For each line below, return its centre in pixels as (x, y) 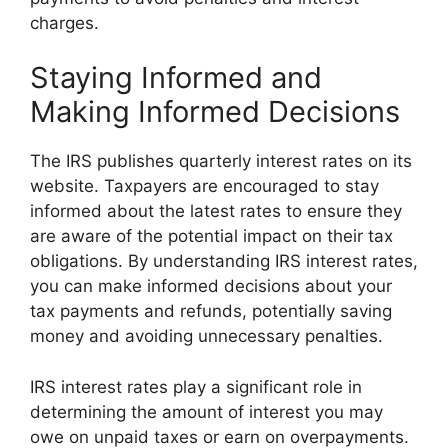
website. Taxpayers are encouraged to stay (204, 186)
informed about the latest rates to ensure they (216, 211)
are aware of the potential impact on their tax (211, 236)
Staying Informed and (176, 77)
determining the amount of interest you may (206, 411)
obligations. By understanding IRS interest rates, (224, 261)
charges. (64, 22)
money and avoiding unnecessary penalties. (206, 336)
